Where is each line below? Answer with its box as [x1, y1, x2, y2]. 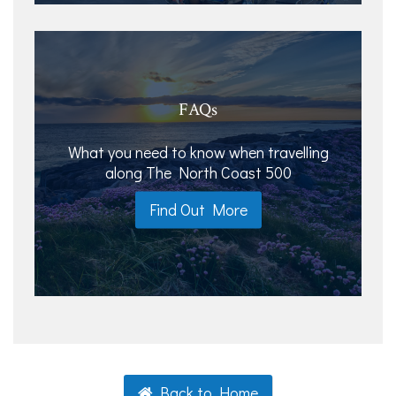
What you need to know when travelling [67, 141, 329, 163]
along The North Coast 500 [104, 161, 292, 183]
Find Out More [148, 198, 247, 220]
